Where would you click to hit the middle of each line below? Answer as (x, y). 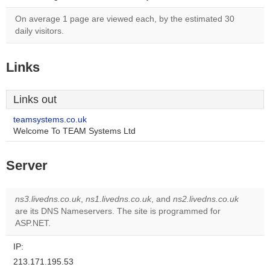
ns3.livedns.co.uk (48, 199)
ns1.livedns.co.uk (118, 199)
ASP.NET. (33, 223)
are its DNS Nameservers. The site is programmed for (118, 211)
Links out (35, 99)
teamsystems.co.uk (50, 120)
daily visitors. (39, 31)
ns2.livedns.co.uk (206, 199)
